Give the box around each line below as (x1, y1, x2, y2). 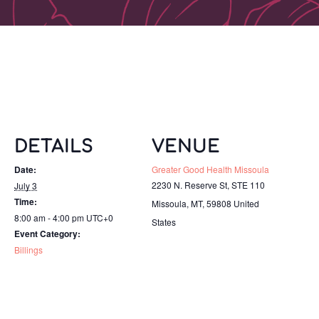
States (152, 216, 177, 228)
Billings (14, 244, 43, 256)
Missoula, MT (152, 197, 203, 209)
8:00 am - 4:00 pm (14, 211, 86, 224)
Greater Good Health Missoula (152, 163, 270, 175)
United (234, 197, 260, 209)
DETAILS (14, 137, 93, 157)
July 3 (14, 179, 37, 192)
